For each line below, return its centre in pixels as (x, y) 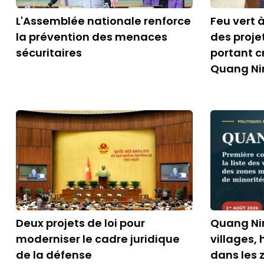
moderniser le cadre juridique (98, 239)
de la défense (54, 255)
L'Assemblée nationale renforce (103, 21)
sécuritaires (49, 53)
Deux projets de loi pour (80, 223)
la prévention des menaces (92, 37)
